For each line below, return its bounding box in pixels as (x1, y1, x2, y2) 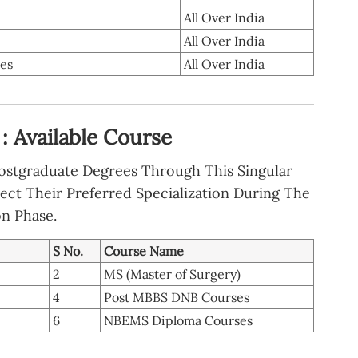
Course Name (104, 242, 184, 259)
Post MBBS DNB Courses (104, 288, 249, 305)
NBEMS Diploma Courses (104, 312, 253, 328)
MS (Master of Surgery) (104, 265, 241, 282)
